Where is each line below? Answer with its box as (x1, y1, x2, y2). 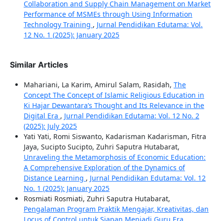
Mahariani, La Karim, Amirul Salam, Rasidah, (23, 80, 174, 90)
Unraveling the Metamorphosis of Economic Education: (23, 152, 206, 162)
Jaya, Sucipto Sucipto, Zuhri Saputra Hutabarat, (23, 142, 180, 152)
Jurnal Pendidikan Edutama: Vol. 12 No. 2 (64, 111, 199, 121)
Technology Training (23, 20, 93, 30)
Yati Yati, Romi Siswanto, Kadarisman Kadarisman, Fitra (23, 132, 206, 142)
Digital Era (23, 111, 60, 121)
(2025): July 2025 (23, 121, 77, 131)
